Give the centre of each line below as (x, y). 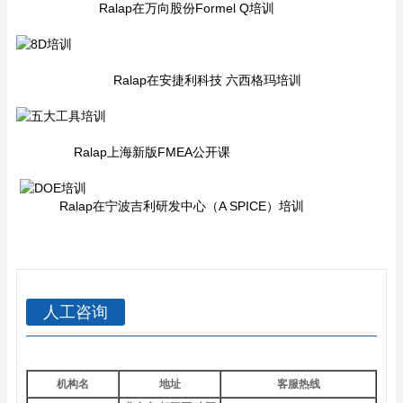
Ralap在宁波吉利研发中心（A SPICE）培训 (160, 206)
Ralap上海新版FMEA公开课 (123, 152)
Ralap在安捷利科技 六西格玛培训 (159, 80)
